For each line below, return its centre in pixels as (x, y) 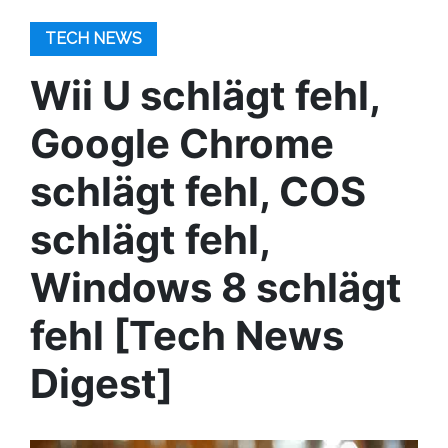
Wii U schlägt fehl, (205, 95)
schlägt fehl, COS (198, 191)
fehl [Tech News (187, 335)
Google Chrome (182, 143)
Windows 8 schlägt (216, 287)
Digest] (101, 383)
